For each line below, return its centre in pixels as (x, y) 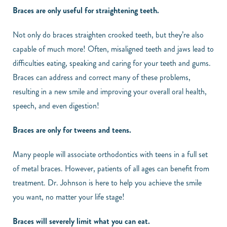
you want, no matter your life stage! (70, 197)
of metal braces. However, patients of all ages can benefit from (111, 169)
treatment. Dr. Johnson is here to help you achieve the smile (107, 183)
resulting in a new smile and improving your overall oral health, (110, 92)
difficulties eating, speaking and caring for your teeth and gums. (112, 63)
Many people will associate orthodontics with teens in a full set (110, 155)
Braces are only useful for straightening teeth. (86, 11)
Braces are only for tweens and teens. (72, 130)
